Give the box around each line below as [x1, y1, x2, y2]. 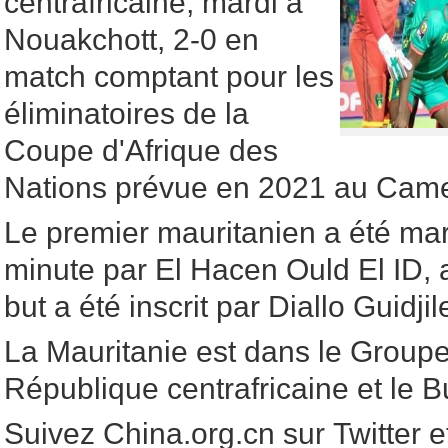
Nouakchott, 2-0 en [4, 23, 259, 56]
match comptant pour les [4, 60, 334, 93]
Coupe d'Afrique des [4, 134, 278, 167]
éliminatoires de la [4, 97, 249, 130]
